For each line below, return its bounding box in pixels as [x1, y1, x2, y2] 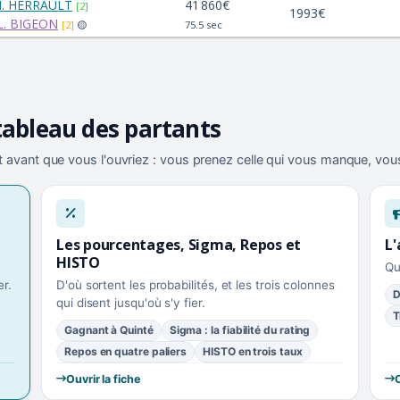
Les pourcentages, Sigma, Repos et [56, 234, 302, 254]
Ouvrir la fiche [65, 371, 140, 386]
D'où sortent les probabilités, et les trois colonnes [56, 277, 335, 292]
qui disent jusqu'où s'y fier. [56, 295, 205, 310]
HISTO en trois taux [203, 344, 303, 358]
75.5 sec [185, 17, 222, 31]
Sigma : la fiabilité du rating [169, 322, 311, 337]
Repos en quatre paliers [64, 344, 187, 358]
